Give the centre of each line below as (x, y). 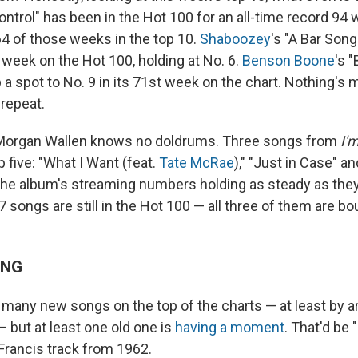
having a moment (230, 328)
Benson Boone (288, 61)
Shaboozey (235, 39)
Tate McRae (197, 163)
